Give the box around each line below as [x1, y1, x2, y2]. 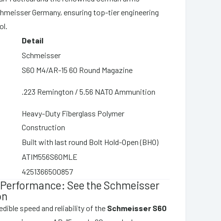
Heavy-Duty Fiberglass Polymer [22, 108, 125, 118]
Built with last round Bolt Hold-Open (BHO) [22, 137, 159, 147]
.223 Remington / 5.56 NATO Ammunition [22, 86, 156, 96]
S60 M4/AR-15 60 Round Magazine [22, 65, 133, 74]
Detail [22, 35, 44, 45]
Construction [22, 122, 66, 132]
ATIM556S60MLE [22, 151, 78, 161]
